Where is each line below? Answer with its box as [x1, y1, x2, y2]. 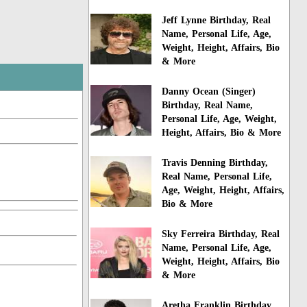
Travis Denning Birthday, [162, 158, 269, 169]
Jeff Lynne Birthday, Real [162, 15, 271, 26]
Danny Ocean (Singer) [162, 86, 256, 97]
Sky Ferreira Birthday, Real [162, 228, 280, 239]
